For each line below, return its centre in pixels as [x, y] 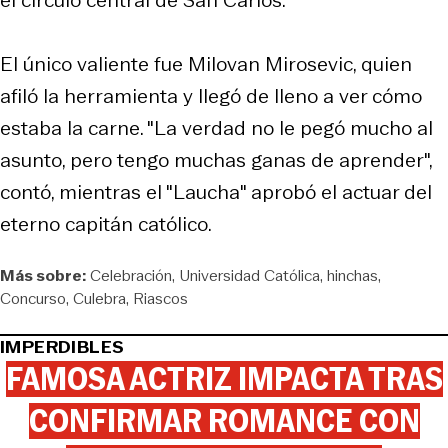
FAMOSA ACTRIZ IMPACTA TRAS [224, 378]
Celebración [131, 275]
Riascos [160, 298]
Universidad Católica [249, 275]
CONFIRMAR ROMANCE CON [224, 420]
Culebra [99, 298]
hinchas [352, 275]
